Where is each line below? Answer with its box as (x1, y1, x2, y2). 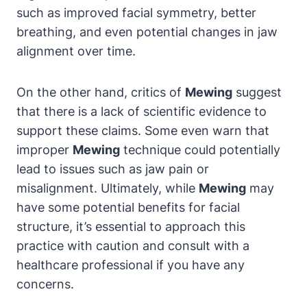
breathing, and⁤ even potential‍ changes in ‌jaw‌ (16, 24, 278, 39)
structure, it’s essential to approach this (16, 219, 245, 234)
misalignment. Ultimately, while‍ (16, 180, 199, 195)
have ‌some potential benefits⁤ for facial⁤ (16, 199, 240, 214)
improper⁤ (16, 142, 73, 157)
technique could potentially (120, 142, 280, 157)
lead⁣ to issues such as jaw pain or (16, 161, 209, 176)
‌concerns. (16, 276, 74, 291)
